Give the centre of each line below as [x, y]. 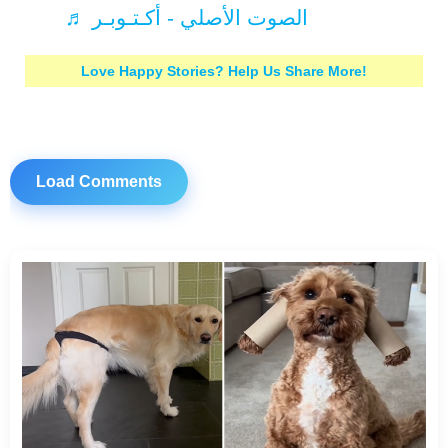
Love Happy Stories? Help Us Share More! [224, 70]
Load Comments [99, 181]
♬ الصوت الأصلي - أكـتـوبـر [200, 17]
